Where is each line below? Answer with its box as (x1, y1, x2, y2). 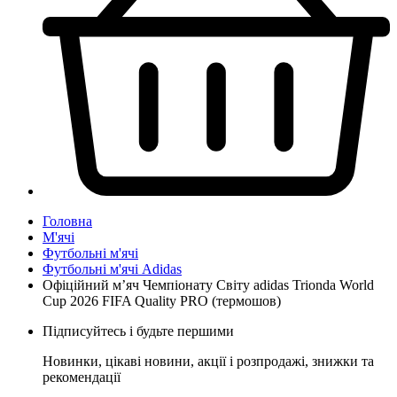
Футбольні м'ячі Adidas (43, 261, 182, 276)
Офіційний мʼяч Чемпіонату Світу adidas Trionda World (43, 276, 374, 292)
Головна (43, 213, 92, 229)
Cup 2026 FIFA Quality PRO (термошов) (43, 292, 281, 308)
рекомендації (43, 369, 121, 385)
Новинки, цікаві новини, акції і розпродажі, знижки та (43, 353, 374, 369)
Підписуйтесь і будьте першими (43, 323, 234, 339)
